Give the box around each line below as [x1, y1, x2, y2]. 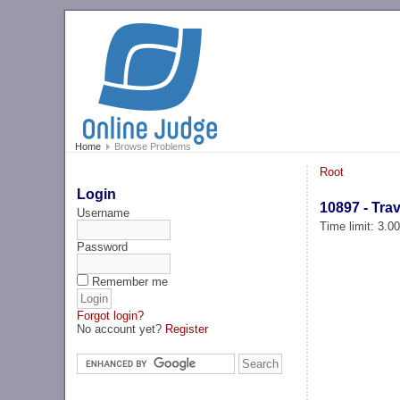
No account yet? [77, 321, 166, 336]
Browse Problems [111, 141, 191, 153]
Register [165, 321, 209, 336]
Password [77, 239, 129, 254]
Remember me [92, 274, 169, 288]
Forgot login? [77, 308, 145, 322]
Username [77, 205, 130, 220]
